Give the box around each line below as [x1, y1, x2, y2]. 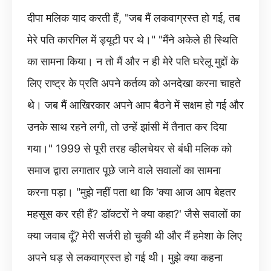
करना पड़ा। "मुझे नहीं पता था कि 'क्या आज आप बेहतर [27, 186, 236, 198]
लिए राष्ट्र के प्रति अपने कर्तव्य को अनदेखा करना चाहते [27, 77, 241, 90]
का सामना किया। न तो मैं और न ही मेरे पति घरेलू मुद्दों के [27, 55, 238, 68]
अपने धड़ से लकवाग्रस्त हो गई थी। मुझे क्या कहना [27, 251, 223, 264]
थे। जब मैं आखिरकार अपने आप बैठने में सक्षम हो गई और [27, 99, 244, 111]
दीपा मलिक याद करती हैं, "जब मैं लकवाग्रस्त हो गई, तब [27, 11, 240, 24]
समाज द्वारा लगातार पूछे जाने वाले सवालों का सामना [27, 164, 221, 177]
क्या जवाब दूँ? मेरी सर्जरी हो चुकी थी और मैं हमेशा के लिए [27, 229, 242, 242]
